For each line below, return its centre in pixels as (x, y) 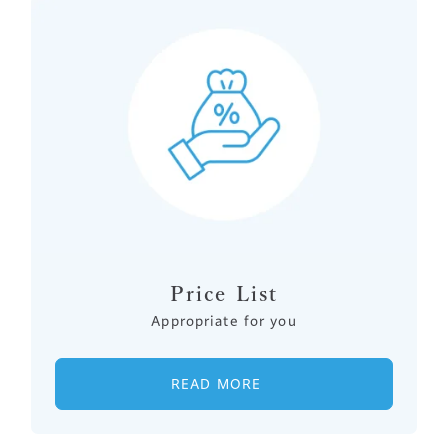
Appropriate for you (224, 321)
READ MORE (216, 383)
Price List (223, 293)
